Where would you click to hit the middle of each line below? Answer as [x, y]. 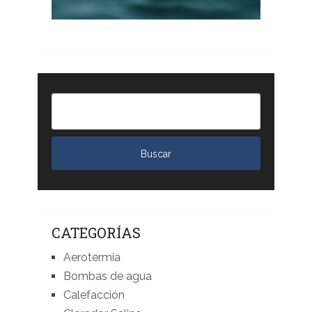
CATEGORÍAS [96, 233]
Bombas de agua [107, 276]
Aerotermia [92, 258]
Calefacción [94, 295]
